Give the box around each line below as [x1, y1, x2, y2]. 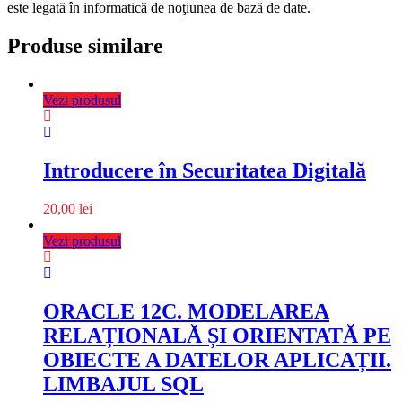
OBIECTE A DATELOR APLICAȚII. [43, 347, 391, 371]
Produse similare [7, 34, 163, 58]
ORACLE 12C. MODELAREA [43, 299, 329, 323]
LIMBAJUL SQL [43, 371, 204, 396]
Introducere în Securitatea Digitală [43, 159, 366, 183]
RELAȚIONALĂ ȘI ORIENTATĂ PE [43, 323, 391, 347]
